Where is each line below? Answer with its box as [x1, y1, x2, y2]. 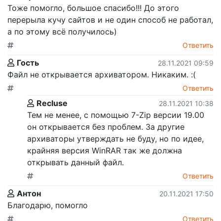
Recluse [37, 98, 68, 108]
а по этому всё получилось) [7, 26, 117, 37]
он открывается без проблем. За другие [27, 121, 184, 132]
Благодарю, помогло [7, 200, 88, 210]
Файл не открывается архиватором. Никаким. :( [7, 69, 196, 79]
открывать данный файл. [27, 157, 124, 167]
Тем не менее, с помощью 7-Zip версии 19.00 [27, 110, 204, 120]
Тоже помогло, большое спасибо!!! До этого [7, 2, 179, 13]
